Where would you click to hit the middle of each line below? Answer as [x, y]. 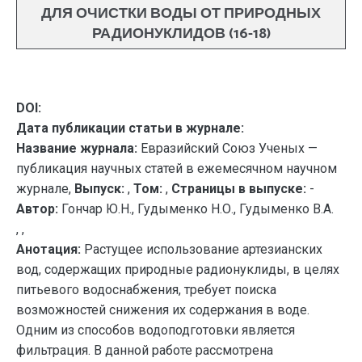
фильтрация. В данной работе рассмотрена [145, 350]
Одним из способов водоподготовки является [156, 330]
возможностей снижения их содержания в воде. [163, 310]
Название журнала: [77, 148]
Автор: [37, 209]
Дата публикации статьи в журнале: [130, 128]
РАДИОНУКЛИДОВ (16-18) [181, 34]
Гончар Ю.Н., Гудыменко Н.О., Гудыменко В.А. [196, 209]
